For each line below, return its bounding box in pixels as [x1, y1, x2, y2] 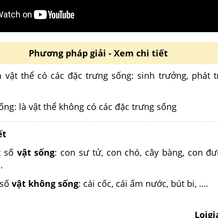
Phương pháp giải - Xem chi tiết [28, 47, 168, 59]
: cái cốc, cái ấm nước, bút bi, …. [78, 177, 208, 189]
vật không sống [12, 177, 78, 189]
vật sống [17, 146, 55, 158]
